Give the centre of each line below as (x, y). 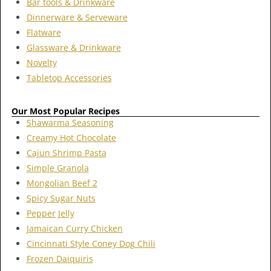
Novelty (41, 62)
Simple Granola (57, 168)
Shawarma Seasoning (70, 123)
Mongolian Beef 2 (62, 183)
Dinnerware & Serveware (77, 17)
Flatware (44, 32)
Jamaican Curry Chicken (74, 229)
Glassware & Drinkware (73, 47)
